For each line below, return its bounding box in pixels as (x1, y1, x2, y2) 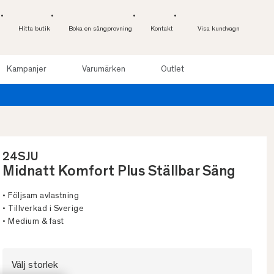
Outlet (160, 65, 184, 74)
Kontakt (150, 26, 173, 32)
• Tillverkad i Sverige (2, 205, 84, 214)
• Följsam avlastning (2, 192, 79, 201)
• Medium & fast (2, 218, 64, 227)
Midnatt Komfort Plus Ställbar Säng (2, 165, 235, 180)
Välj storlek (12, 261, 58, 271)
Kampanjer (6, 65, 46, 74)
